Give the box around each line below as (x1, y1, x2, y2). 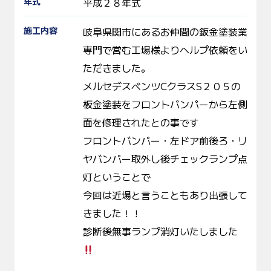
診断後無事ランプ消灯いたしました (83, 224, 238, 238)
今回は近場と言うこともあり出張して (83, 188, 247, 202)
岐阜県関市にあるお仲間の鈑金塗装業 (83, 24, 247, 39)
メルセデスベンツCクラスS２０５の (83, 79, 241, 93)
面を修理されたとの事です (83, 115, 199, 129)
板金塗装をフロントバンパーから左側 (83, 97, 247, 111)
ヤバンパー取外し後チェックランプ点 (83, 151, 247, 166)
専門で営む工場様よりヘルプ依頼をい (83, 42, 247, 57)
